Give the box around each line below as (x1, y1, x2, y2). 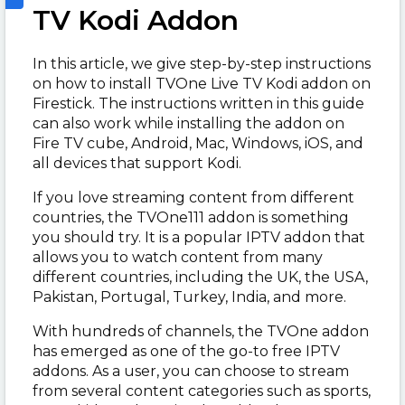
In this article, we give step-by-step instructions (33, 55, 371, 72)
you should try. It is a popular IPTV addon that (33, 229, 365, 246)
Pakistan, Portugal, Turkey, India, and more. (33, 288, 353, 306)
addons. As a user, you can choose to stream (33, 363, 349, 380)
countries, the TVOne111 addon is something (33, 209, 349, 226)
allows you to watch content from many (33, 249, 323, 266)
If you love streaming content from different (33, 189, 354, 206)
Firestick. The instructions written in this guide (33, 95, 364, 112)
